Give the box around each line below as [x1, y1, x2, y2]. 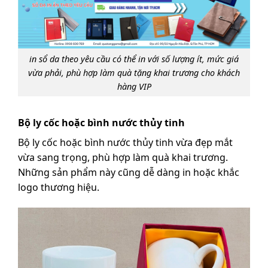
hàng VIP [117, 80, 151, 92]
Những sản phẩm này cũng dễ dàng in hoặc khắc [18, 166, 239, 179]
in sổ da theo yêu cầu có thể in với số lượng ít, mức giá [29, 53, 239, 65]
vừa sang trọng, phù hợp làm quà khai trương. [18, 151, 228, 165]
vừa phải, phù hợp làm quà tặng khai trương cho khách [28, 66, 240, 78]
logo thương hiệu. [18, 181, 99, 194]
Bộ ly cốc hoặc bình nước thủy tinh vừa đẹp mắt [18, 136, 233, 150]
